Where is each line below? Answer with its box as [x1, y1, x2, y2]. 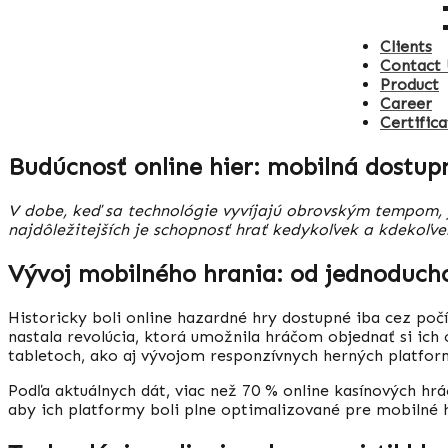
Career [380, 94, 432, 113]
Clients [380, 37, 432, 56]
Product [380, 75, 439, 94]
